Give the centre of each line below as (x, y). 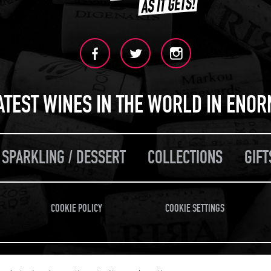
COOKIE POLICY (77, 209)
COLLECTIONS (185, 158)
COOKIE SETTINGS (194, 209)
